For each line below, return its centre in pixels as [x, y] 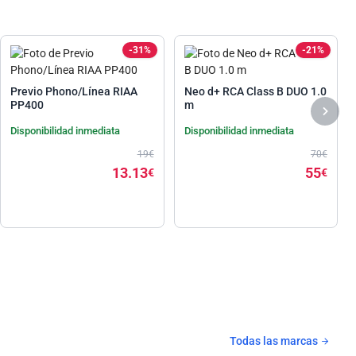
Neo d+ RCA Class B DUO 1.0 [255, 91]
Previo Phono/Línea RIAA [74, 91]
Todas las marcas [275, 341]
